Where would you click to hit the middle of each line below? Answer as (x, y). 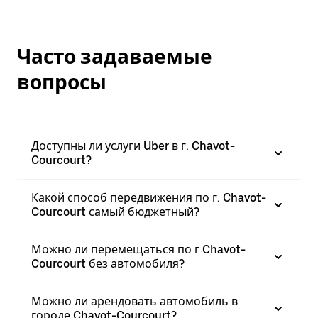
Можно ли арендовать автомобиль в (135, 301)
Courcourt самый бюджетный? (115, 212)
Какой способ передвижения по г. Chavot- (149, 198)
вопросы (62, 82)
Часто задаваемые (115, 57)
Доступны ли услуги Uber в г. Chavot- (133, 146)
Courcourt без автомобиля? (108, 264)
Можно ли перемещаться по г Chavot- (138, 250)
